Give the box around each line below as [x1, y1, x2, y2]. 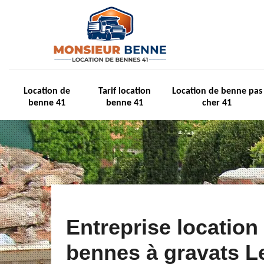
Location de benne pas [171, 87, 262, 96]
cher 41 [202, 98, 232, 108]
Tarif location [98, 87, 151, 96]
